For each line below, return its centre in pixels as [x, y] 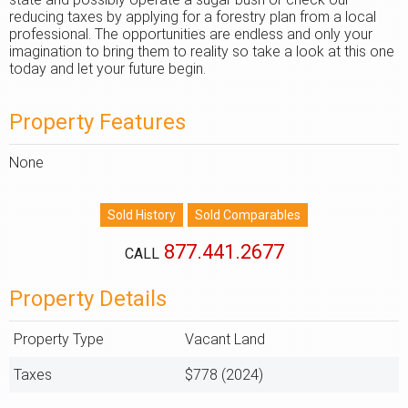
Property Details [88, 299]
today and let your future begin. [107, 69]
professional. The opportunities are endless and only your [191, 34]
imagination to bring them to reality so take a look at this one [202, 51]
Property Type [59, 339]
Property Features [97, 122]
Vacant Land [224, 339]
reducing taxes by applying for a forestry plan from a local [193, 17]
